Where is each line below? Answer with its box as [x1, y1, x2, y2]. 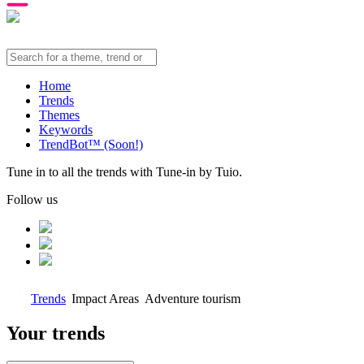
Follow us [6, 193, 58, 206]
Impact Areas [71, 292, 139, 305]
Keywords [39, 123, 93, 136]
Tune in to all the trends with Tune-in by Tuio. [6, 165, 242, 179]
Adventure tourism [145, 292, 240, 305]
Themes [39, 108, 80, 122]
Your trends [6, 322, 105, 344]
